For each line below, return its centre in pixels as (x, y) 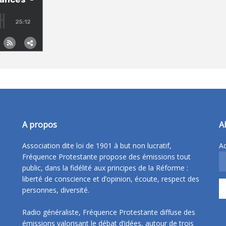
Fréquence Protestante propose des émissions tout (106, 156)
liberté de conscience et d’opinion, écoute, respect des (111, 179)
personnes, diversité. (56, 190)
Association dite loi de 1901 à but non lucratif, (97, 145)
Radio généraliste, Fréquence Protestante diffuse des (109, 212)
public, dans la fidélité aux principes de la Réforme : (105, 167)
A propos (40, 124)
